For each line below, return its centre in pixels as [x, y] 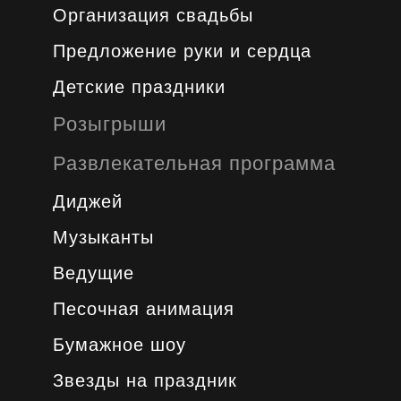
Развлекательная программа [194, 163]
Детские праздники [139, 87]
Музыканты [103, 237]
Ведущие [93, 273]
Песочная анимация [143, 309]
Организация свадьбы [153, 15]
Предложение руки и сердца [182, 51]
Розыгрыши [109, 124]
